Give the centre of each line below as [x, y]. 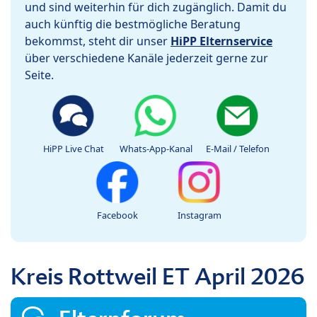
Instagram [200, 215]
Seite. [39, 75]
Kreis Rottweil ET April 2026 [157, 277]
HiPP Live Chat [74, 149]
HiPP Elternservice [221, 41]
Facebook [117, 215]
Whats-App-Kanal [156, 149]
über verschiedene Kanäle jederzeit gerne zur [146, 58]
